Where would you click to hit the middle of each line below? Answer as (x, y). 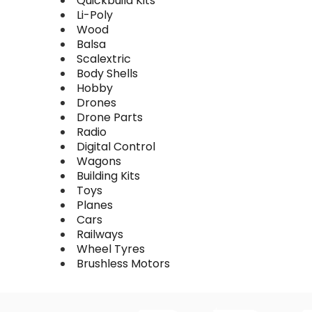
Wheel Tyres (111, 249)
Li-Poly (95, 15)
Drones (96, 103)
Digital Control (116, 147)
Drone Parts (110, 117)
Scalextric (104, 59)
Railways (100, 234)
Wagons (99, 161)
